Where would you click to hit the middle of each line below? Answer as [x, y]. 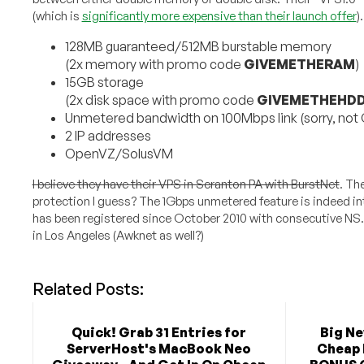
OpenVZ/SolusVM [119, 154]
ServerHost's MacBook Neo [159, 349]
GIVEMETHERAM [299, 65]
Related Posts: [88, 289]
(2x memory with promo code [154, 65]
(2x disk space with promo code [160, 100]
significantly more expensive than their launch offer [219, 16]
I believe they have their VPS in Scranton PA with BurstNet [186, 184]
